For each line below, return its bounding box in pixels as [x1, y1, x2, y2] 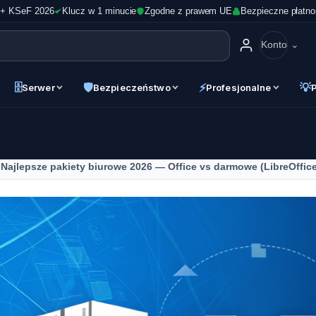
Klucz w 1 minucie [62, 6, 137, 16]
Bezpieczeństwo [92, 81, 171, 93]
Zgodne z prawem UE [145, 6, 233, 16]
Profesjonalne [205, 81, 272, 93]
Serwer [21, 81, 55, 93]
